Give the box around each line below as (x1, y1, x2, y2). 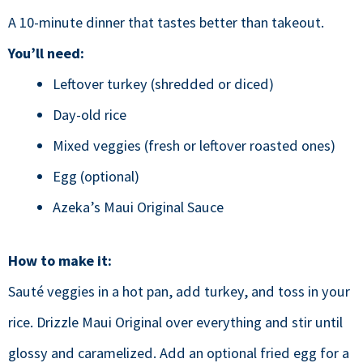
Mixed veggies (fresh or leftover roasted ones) (52, 136, 335, 156)
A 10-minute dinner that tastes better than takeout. (8, 13, 324, 32)
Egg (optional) (52, 167, 139, 186)
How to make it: (8, 250, 112, 270)
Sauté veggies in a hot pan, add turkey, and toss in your (8, 281, 350, 301)
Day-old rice (52, 105, 126, 125)
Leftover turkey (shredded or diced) (52, 75, 274, 94)
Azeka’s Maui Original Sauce (52, 198, 224, 217)
